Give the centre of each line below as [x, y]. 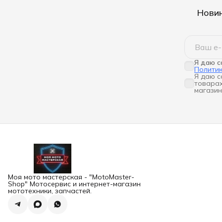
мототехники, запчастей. [50, 191]
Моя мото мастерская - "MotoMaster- [71, 177]
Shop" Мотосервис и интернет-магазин [74, 184]
